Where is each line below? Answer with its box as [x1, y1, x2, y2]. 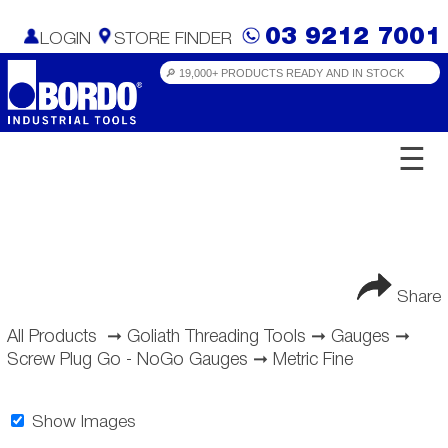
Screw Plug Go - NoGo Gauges [6, 351, 248, 368]
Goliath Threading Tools [126, 328, 306, 345]
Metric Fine [272, 351, 353, 368]
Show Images [26, 415, 136, 431]
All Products [6, 328, 97, 345]
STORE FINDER [114, 32, 233, 47]
